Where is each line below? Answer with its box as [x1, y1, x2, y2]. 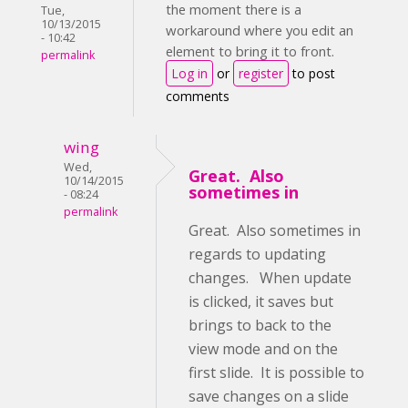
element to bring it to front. [166, 42, 334, 61]
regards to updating [189, 244, 326, 265]
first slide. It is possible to [189, 362, 364, 383]
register [239, 65, 283, 83]
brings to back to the [189, 315, 331, 336]
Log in [171, 65, 208, 83]
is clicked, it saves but [189, 291, 333, 312]
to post [289, 65, 335, 83]
